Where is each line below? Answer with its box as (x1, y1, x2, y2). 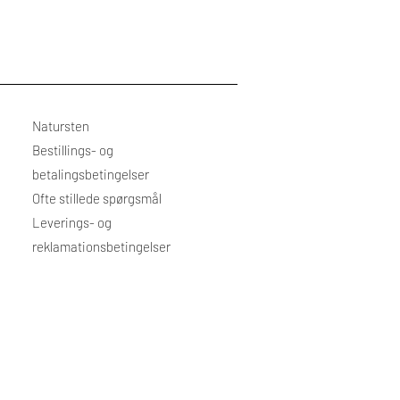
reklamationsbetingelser (32, 238, 171, 254)
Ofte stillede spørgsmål (32, 190, 162, 206)
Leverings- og (32, 214, 112, 230)
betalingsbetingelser (32, 166, 149, 182)
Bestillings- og (32, 142, 113, 158)
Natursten (32, 118, 89, 134)
